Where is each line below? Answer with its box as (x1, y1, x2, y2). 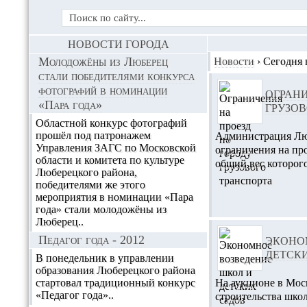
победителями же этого (36, 179, 145, 191)
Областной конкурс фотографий (36, 117, 187, 129)
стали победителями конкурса (38, 69, 195, 83)
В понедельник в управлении (36, 252, 174, 264)
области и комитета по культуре (36, 154, 184, 166)
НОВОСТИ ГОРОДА (67, 38, 169, 50)
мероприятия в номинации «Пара (36, 191, 193, 203)
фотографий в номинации (38, 84, 167, 97)
